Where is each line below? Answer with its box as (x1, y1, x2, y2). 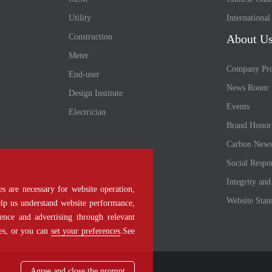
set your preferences (50, 226, 121, 236)
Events (226, 102, 250, 111)
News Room (226, 83, 268, 92)
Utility (69, 13, 92, 22)
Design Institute (69, 89, 123, 98)
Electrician (69, 107, 106, 117)
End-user (69, 70, 100, 79)
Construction (69, 32, 113, 41)
